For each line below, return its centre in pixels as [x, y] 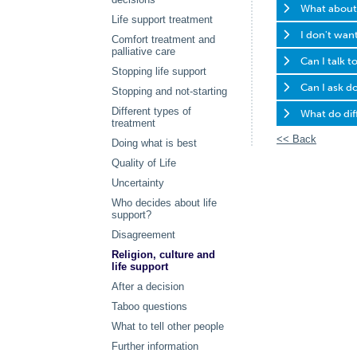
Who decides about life [164, 203]
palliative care [143, 51]
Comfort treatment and [163, 39]
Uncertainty [138, 183]
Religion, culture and [163, 255]
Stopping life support [159, 71]
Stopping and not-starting [169, 91]
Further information [155, 346]
